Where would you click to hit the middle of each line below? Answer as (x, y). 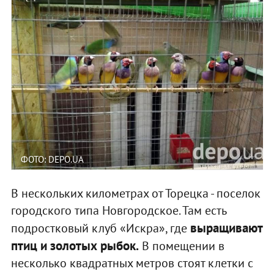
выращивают (226, 228)
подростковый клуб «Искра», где (100, 228)
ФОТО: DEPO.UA (52, 159)
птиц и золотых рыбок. (75, 245)
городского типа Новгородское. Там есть (118, 210)
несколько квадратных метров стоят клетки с (132, 263)
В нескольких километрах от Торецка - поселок (135, 193)
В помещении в (181, 246)
